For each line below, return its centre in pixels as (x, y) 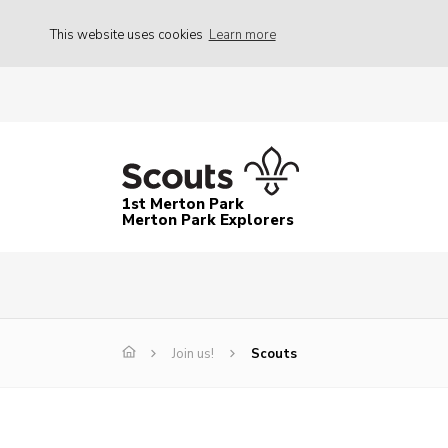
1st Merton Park (183, 204)
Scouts (274, 354)
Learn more (242, 34)
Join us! (193, 354)
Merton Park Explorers (208, 220)
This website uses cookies (128, 34)
